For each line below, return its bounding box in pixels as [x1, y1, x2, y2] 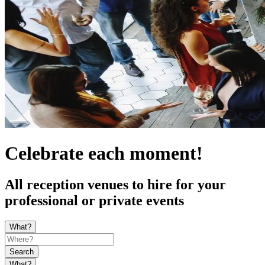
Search [9, 247, 34, 257]
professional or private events [5, 193, 184, 209]
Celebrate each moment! [5, 143, 203, 164]
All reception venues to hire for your [5, 177, 226, 193]
